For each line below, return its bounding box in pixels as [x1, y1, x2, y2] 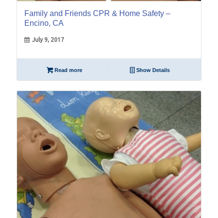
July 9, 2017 [32, 36, 64, 43]
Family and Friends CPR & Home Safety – [24, 9, 170, 18]
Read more [53, 67, 82, 73]
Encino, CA [24, 19, 64, 28]
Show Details [135, 67, 170, 73]
